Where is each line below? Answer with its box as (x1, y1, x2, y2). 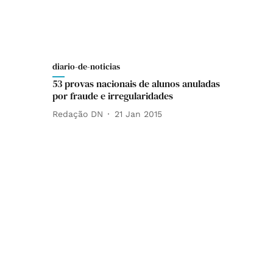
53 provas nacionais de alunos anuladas (52, 77, 220, 90)
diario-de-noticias (52, 60, 120, 73)
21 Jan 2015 (115, 108, 162, 119)
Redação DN (52, 108, 103, 119)
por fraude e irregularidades (52, 89, 173, 102)
